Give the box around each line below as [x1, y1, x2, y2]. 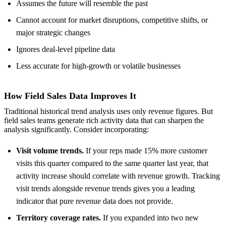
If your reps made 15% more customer [84, 146, 207, 155]
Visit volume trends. [16, 146, 84, 155]
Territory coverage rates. [16, 213, 101, 222]
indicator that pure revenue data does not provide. [16, 197, 173, 206]
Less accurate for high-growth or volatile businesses [16, 61, 181, 70]
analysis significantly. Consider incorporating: [4, 125, 149, 134]
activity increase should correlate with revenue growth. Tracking [16, 172, 220, 181]
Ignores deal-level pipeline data [16, 44, 115, 53]
